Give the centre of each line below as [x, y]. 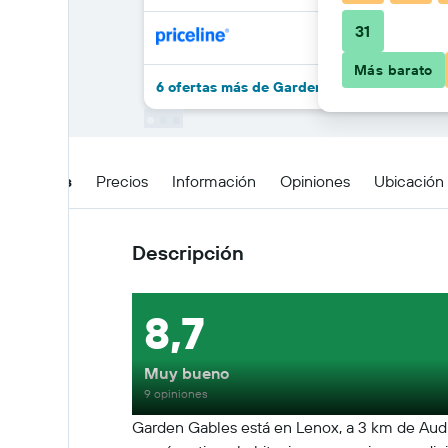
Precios [122, 180]
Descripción [188, 252]
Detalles [42, 180]
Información [214, 180]
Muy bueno [186, 373]
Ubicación [409, 180]
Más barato [393, 70]
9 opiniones [176, 393]
